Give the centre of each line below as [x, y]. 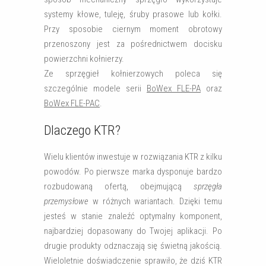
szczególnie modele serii [95, 88]
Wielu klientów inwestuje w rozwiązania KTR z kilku [133, 157]
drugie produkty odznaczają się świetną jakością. [133, 246]
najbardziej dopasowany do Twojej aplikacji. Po [133, 231]
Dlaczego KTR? [82, 130]
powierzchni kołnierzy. [84, 59]
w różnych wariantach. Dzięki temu [155, 201]
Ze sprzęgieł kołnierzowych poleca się [133, 74]
